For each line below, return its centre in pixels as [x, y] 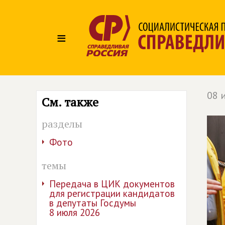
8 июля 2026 [75, 212]
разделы [62, 124]
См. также [70, 102]
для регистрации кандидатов [112, 193]
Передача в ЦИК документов [112, 184]
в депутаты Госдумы [93, 203]
